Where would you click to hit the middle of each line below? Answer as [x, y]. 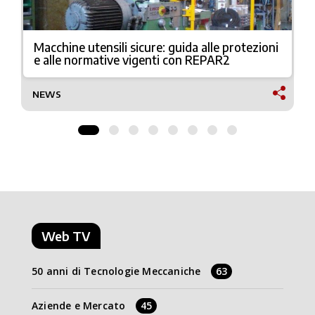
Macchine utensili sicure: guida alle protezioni [156, 47]
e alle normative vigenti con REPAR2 [132, 60]
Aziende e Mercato [79, 306]
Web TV [66, 236]
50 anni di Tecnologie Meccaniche [116, 271]
